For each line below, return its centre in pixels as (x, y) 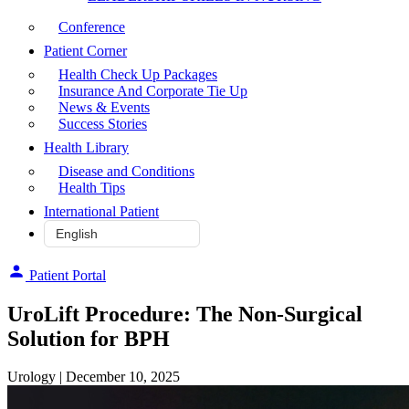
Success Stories (103, 123)
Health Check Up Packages (138, 74)
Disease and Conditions (126, 171)
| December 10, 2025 (120, 377)
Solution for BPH (89, 338)
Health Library (86, 147)
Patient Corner (85, 50)
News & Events (104, 107)
